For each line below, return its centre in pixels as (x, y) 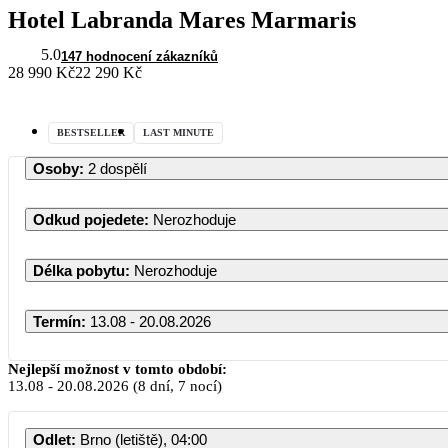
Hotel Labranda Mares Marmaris (182, 19)
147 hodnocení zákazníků (139, 56)
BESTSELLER (91, 132)
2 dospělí (117, 168)
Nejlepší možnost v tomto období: (117, 368)
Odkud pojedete (88, 219)
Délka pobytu (79, 270)
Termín (57, 321)
